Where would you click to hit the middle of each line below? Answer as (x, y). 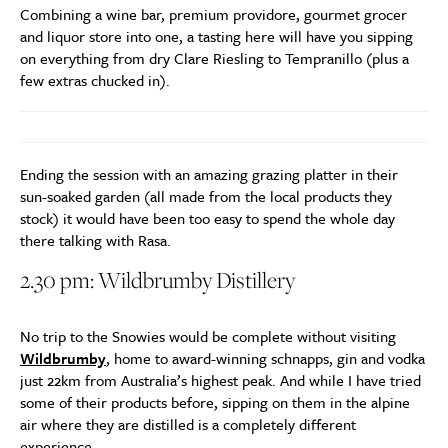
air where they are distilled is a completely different (188, 424)
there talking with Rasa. (95, 240)
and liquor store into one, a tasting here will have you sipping (216, 36)
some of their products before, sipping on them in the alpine (215, 402)
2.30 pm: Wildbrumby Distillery (157, 280)
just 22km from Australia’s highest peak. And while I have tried (220, 380)
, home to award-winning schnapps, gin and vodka (265, 358)
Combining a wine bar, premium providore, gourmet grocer (213, 14)
